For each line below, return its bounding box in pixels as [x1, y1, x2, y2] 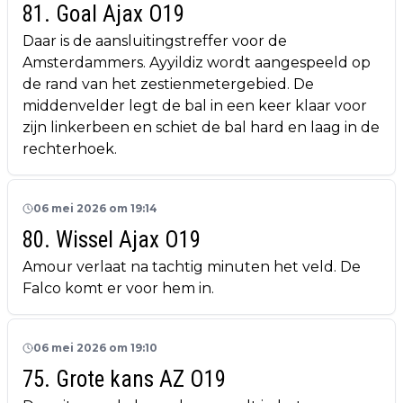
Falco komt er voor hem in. [22, 280, 218, 298]
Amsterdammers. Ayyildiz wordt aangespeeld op [22, 54, 371, 72]
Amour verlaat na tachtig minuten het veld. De [22, 258, 361, 276]
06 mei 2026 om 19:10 [33, 341, 157, 355]
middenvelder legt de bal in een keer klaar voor [22, 97, 367, 115]
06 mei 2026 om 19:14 [33, 201, 157, 216]
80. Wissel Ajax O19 [22, 227, 201, 254]
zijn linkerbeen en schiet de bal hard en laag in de [22, 119, 380, 137]
